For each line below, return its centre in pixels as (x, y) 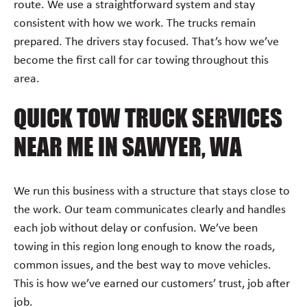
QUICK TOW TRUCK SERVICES (148, 118)
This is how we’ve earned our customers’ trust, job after (152, 284)
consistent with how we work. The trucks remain (135, 23)
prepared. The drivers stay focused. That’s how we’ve (146, 42)
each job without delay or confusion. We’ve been (136, 228)
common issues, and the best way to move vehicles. (143, 265)
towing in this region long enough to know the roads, (144, 247)
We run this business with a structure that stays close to (152, 191)
